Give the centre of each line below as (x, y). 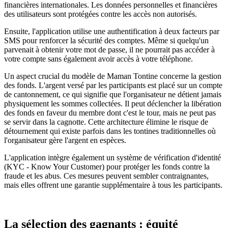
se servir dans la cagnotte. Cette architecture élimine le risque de (106, 122)
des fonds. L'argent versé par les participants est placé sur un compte (113, 85)
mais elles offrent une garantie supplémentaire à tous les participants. (113, 185)
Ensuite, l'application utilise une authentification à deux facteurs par (112, 31)
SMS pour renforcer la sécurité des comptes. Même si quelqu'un (106, 40)
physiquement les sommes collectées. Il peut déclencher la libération (113, 103)
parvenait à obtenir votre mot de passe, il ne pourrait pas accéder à (109, 49)
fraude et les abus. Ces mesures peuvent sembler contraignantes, (106, 176)
